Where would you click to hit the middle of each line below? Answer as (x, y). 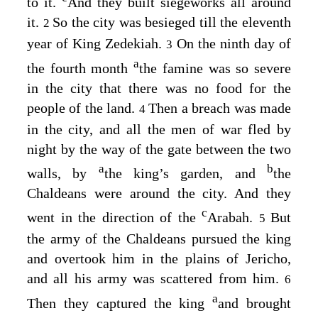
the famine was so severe (215, 68)
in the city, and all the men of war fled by (159, 130)
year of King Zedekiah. (97, 43)
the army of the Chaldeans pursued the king (159, 238)
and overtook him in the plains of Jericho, (159, 258)
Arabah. (233, 217)
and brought (255, 303)
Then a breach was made (220, 108)
